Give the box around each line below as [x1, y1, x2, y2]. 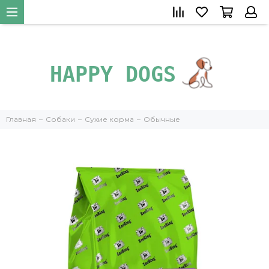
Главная [6, 115, 36, 124]
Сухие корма [85, 115, 134, 124]
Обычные [144, 115, 180, 124]
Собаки [46, 115, 75, 124]
